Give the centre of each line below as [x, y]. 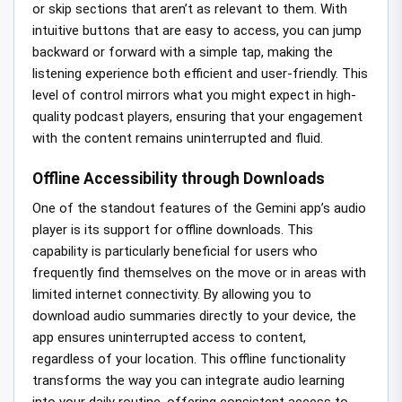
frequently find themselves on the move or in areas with [199, 272]
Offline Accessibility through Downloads [179, 178]
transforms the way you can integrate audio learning [188, 380]
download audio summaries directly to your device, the [194, 315]
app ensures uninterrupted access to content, [169, 337]
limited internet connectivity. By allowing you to [172, 294]
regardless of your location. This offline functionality [189, 358]
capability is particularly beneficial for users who [175, 251]
